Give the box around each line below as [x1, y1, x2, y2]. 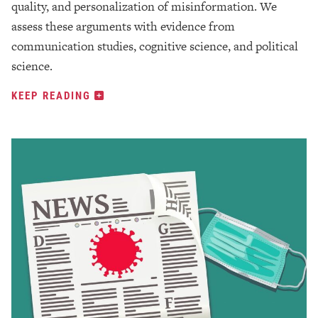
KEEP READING [11, 87, 94, 102]
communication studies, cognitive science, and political [11, 37, 298, 55]
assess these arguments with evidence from [11, 17, 235, 35]
